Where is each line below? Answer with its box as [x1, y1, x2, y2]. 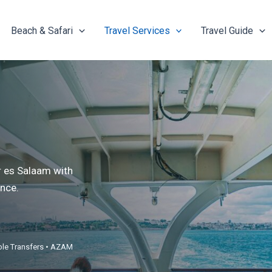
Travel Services [104, 24, 170, 36]
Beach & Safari [10, 24, 73, 36]
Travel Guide [201, 24, 254, 36]
